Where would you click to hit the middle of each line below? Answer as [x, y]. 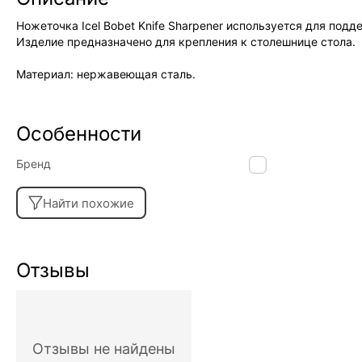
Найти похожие [88, 203]
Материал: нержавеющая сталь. [106, 74]
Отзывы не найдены [104, 349]
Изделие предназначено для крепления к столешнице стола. [186, 42]
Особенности [79, 134]
